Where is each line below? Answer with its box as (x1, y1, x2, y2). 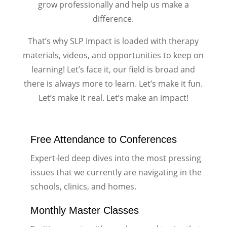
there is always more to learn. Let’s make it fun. (24, 78, 203, 89)
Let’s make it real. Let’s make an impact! (38, 92, 188, 103)
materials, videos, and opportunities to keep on (23, 49, 204, 61)
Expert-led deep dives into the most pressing (30, 152, 201, 164)
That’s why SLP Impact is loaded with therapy (28, 35, 199, 47)
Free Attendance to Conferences (30, 133, 177, 145)
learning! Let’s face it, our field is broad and (31, 63, 196, 75)
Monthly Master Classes (30, 204, 139, 216)
